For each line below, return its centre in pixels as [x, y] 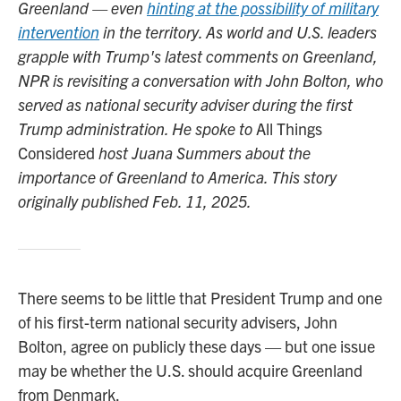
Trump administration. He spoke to [137, 128]
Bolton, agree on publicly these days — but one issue [196, 346]
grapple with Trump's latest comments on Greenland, [198, 56]
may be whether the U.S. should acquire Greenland [190, 370]
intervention [59, 32]
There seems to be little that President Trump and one [200, 298]
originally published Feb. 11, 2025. [135, 201]
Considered [56, 153]
